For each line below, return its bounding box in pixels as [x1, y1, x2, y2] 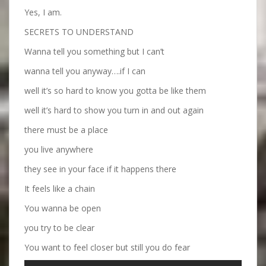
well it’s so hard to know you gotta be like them [24, 85, 206, 96]
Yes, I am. [24, 7, 62, 18]
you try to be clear [24, 222, 94, 233]
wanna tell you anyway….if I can [24, 65, 145, 77]
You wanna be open [24, 202, 101, 214]
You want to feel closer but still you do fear [24, 242, 190, 253]
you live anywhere [24, 144, 93, 155]
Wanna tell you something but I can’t [24, 46, 164, 57]
